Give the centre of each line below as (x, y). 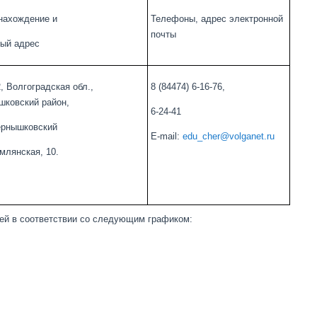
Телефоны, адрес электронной (217, 19)
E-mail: (166, 136)
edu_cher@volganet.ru (228, 136)
